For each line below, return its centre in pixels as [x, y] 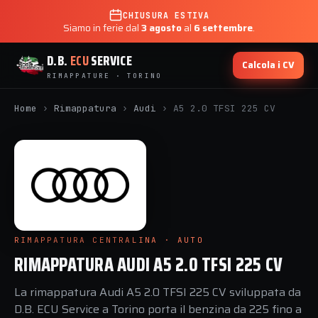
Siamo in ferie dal [102, 28]
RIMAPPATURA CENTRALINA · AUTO [109, 240]
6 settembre [223, 28]
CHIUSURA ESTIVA [166, 15]
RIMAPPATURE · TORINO [104, 75]
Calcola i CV [268, 65]
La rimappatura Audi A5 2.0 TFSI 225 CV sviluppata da [158, 292]
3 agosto [161, 28]
